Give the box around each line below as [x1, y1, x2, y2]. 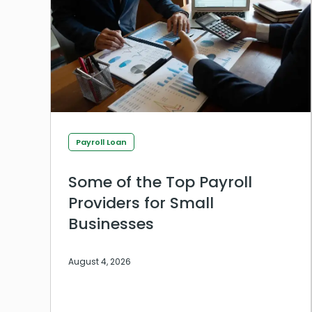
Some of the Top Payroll [68, 171, 252, 193]
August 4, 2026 [68, 255, 131, 267]
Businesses [68, 212, 154, 235]
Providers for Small [68, 192, 214, 214]
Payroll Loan [76, 136, 127, 148]
